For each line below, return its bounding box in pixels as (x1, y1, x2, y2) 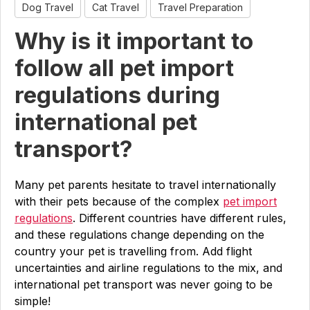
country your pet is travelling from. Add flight (15, 244, 252, 258)
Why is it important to (15, 27, 253, 55)
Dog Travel (22, 1, 73, 13)
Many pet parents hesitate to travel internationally (15, 178, 276, 192)
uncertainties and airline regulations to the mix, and (15, 261, 282, 275)
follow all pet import (15, 54, 234, 82)
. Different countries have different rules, (73, 211, 286, 225)
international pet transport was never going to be (15, 277, 273, 291)
